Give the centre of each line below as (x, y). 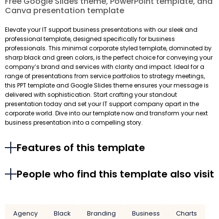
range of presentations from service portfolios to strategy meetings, (105, 76)
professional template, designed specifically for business (90, 39)
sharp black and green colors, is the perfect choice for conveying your (109, 58)
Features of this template (81, 148)
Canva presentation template (65, 11)
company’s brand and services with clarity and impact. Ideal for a (105, 67)
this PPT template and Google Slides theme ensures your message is (107, 86)
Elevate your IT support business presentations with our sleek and (101, 30)
